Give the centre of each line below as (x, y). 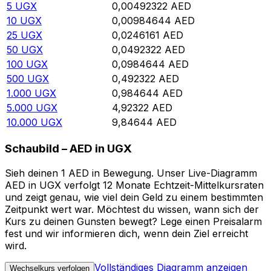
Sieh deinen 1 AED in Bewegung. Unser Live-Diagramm (131, 173)
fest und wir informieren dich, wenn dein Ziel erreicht (126, 233)
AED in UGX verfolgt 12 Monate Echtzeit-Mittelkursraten (134, 185)
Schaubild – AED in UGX (68, 149)
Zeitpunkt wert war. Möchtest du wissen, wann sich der (132, 209)
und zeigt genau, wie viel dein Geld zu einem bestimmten (134, 197)
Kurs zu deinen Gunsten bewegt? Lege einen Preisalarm (133, 221)
